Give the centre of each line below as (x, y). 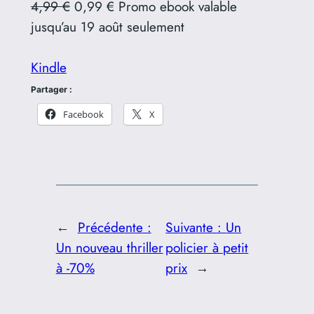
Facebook (83, 114)
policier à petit (207, 247)
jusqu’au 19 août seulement (107, 26)
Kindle (48, 67)
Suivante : (196, 227)
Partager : (51, 89)
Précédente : (114, 227)
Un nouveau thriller (109, 247)
